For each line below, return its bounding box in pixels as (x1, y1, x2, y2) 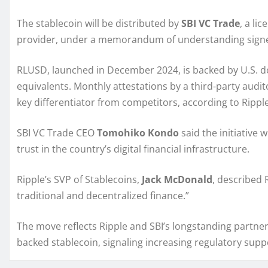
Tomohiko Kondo (97, 126, 179, 140)
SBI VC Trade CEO (17, 126, 97, 140)
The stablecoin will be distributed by (17, 17, 181, 31)
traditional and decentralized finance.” (17, 189, 189, 203)
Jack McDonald (142, 173, 212, 187)
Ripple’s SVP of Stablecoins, (17, 173, 142, 187)
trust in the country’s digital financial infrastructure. (17, 142, 249, 156)
